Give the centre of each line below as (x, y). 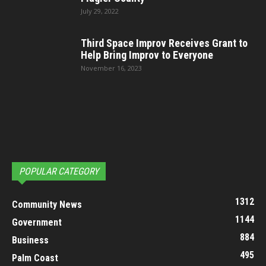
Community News (47, 204)
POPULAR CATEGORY (59, 171)
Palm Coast (35, 258)
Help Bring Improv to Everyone (147, 55)
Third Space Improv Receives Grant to (164, 43)
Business (30, 240)
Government (37, 222)
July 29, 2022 (100, 11)
